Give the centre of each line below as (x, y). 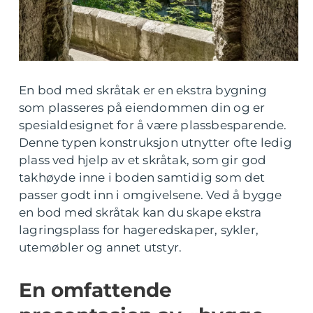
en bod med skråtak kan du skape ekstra (140, 213)
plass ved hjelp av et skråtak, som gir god (143, 160)
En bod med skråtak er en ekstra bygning (143, 90)
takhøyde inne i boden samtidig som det (142, 178)
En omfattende (95, 290)
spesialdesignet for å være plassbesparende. (153, 125)
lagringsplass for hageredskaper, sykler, (139, 230)
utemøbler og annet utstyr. (101, 248)
